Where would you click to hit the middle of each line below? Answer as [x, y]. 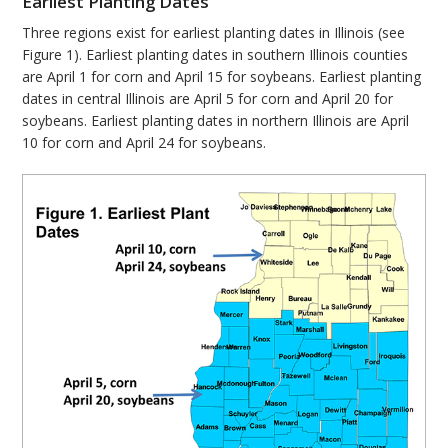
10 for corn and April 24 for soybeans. [144, 142]
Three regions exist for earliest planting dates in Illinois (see [214, 32]
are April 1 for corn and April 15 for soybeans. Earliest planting [222, 76]
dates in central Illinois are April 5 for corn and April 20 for [208, 98]
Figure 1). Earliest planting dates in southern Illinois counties [215, 54]
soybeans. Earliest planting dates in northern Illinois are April [216, 120]
